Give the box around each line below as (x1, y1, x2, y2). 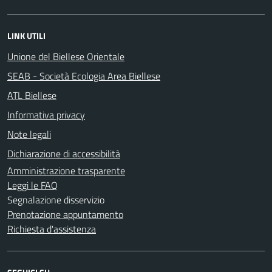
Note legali (7, 126, 51, 141)
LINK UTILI (7, 29, 46, 42)
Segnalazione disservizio (7, 192, 104, 207)
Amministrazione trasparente (7, 163, 125, 178)
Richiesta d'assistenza (7, 221, 96, 236)
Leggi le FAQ (7, 177, 58, 192)
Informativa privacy (7, 107, 85, 122)
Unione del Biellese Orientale (7, 49, 124, 64)
